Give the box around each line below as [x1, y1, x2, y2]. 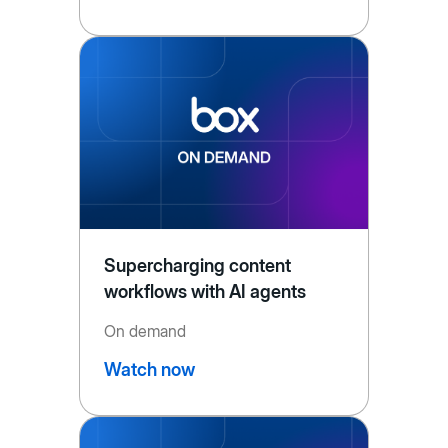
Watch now [103, 359, 195, 381]
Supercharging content [103, 255, 292, 277]
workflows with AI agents [103, 281, 307, 303]
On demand [103, 321, 186, 342]
